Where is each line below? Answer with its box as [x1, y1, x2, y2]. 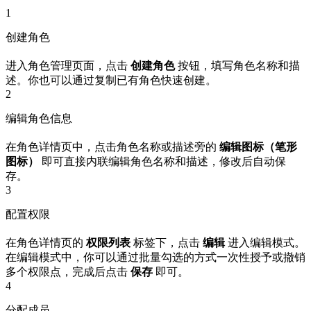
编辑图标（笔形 [219, 141, 297, 153]
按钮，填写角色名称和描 [175, 60, 300, 72]
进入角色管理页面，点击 [6, 60, 131, 72]
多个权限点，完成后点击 [6, 266, 131, 278]
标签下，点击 [131, 237, 203, 249]
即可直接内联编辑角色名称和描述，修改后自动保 [39, 155, 286, 168]
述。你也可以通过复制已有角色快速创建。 [6, 74, 217, 87]
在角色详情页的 [6, 237, 86, 249]
